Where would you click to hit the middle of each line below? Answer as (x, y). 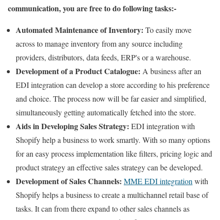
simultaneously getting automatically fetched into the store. (106, 112)
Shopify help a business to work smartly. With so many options (113, 139)
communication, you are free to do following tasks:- (92, 8)
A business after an (171, 71)
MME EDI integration (158, 181)
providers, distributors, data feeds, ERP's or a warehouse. (103, 57)
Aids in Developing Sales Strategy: (72, 126)
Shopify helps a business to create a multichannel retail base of (112, 194)
